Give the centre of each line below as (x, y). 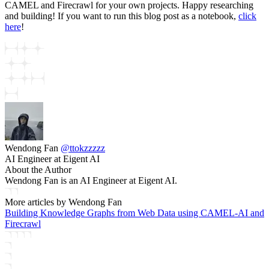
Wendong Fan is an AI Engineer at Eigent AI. (91, 181)
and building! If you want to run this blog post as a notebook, (122, 16)
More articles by (37, 202)
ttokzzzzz (87, 148)
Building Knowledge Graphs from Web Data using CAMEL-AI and (134, 213)
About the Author (38, 170)
